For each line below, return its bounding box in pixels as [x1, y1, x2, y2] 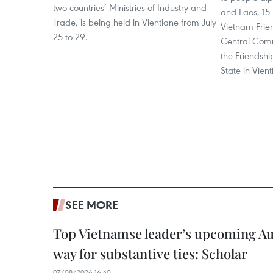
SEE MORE [65, 197, 118, 212]
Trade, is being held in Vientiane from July [53, 16, 216, 28]
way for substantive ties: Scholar [53, 244, 247, 263]
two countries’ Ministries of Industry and [53, 1, 207, 13]
